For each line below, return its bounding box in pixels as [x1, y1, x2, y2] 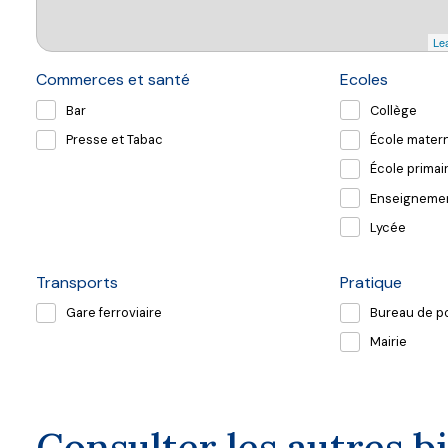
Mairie [370, 333, 407, 351]
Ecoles [340, 69, 388, 91]
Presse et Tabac [66, 131, 163, 149]
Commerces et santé [36, 69, 190, 91]
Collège [370, 101, 417, 119]
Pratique [340, 271, 402, 293]
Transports [36, 271, 118, 293]
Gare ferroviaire [66, 304, 162, 322]
